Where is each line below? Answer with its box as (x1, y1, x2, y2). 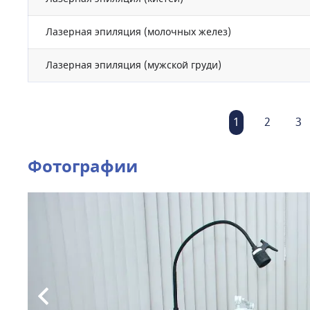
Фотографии (28, 154, 138, 179)
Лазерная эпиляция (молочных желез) (46, 25, 231, 39)
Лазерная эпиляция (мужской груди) (46, 58, 221, 73)
